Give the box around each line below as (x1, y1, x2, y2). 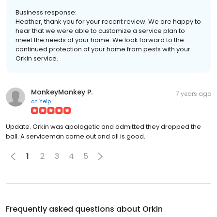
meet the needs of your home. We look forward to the (15, 35, 184, 45)
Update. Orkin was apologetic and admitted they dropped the (6, 122, 201, 131)
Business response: (15, 7, 77, 17)
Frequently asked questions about (6, 203, 142, 215)
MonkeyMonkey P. (31, 87, 93, 97)
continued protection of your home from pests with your (15, 44, 190, 54)
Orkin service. (15, 53, 58, 63)
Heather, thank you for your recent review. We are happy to (15, 16, 201, 26)
